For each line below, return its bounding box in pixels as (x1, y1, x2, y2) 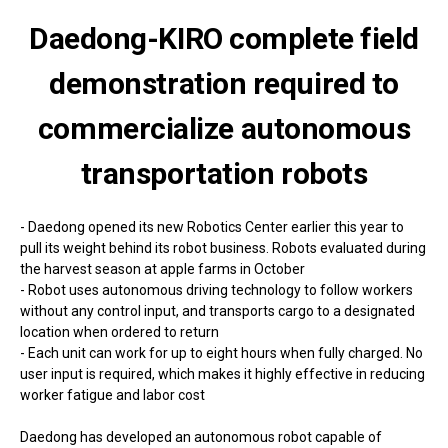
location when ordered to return (20, 323, 219, 340)
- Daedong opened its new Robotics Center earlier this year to (20, 218, 404, 235)
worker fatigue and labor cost (20, 386, 205, 403)
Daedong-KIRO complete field (29, 20, 419, 56)
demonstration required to (49, 65, 399, 101)
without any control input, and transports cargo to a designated (20, 302, 415, 319)
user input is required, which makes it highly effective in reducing (20, 365, 425, 382)
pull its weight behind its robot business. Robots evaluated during (20, 239, 426, 256)
